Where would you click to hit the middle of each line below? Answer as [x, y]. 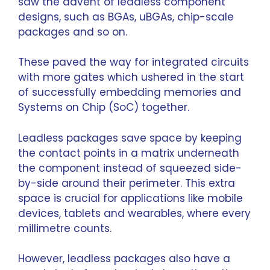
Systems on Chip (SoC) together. [104, 107]
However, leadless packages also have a [124, 259]
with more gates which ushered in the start [131, 77]
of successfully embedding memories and [130, 92]
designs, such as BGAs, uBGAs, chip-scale [126, 17]
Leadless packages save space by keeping [130, 138]
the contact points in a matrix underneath [129, 153]
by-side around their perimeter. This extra [127, 183]
